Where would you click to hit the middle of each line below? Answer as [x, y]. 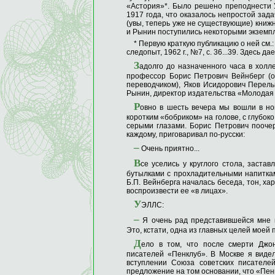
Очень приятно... [169, 149]
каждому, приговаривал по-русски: [186, 135]
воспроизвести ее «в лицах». [177, 191]
